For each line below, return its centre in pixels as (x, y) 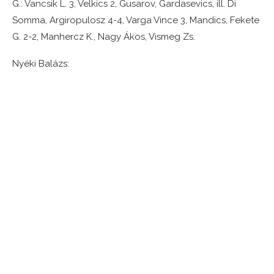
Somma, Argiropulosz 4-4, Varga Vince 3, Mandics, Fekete (136, 20)
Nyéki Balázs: (41, 64)
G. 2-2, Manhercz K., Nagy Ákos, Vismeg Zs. (104, 37)
